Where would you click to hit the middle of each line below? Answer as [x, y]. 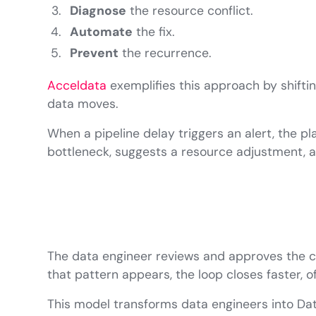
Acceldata [77, 86]
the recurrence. [165, 53]
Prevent [95, 53]
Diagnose [98, 11]
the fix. [154, 32]
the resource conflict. [190, 11]
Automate [102, 32]
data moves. [83, 104]
